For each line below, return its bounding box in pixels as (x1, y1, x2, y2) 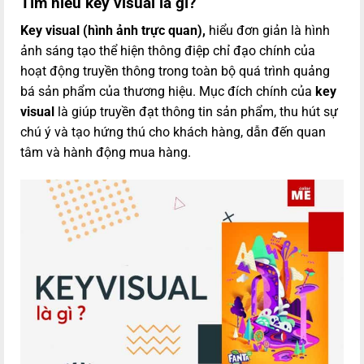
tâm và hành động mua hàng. (20, 145, 191, 161)
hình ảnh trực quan (88, 23, 197, 39)
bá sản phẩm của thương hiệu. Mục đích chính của (20, 84, 315, 100)
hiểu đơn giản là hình (206, 23, 330, 39)
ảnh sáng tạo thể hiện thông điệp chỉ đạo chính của (20, 43, 315, 59)
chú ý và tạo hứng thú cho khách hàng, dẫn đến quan (20, 124, 326, 141)
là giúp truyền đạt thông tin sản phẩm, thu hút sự (54, 104, 338, 120)
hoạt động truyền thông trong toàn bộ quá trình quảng (20, 63, 330, 80)
